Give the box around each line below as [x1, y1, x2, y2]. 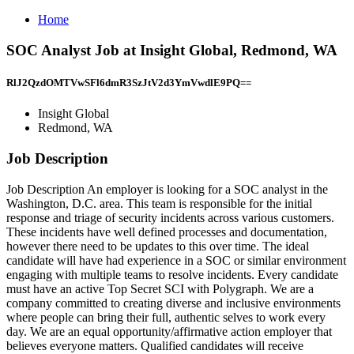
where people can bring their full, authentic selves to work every [6, 310, 326, 324]
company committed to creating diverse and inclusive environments [6, 296, 341, 310]
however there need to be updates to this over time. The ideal [6, 239, 309, 253]
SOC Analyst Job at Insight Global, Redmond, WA [6, 41, 337, 58]
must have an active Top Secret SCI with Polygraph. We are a [6, 281, 314, 296]
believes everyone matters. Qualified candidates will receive [6, 338, 303, 352]
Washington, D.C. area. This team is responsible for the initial [6, 196, 312, 210]
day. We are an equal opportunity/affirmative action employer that [6, 324, 332, 338]
